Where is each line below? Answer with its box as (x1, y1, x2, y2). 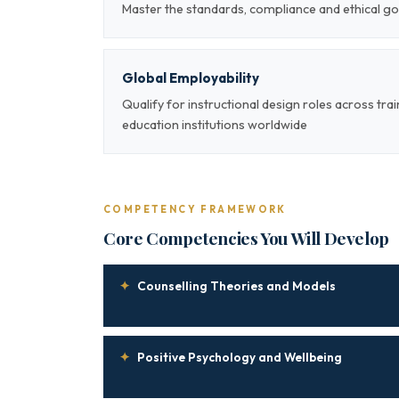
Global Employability (122, 69, 259, 86)
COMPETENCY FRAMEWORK (103, 203, 287, 216)
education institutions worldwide (122, 117, 307, 133)
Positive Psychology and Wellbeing (137, 349, 342, 365)
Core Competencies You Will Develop (103, 226, 389, 249)
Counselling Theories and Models (137, 278, 336, 294)
